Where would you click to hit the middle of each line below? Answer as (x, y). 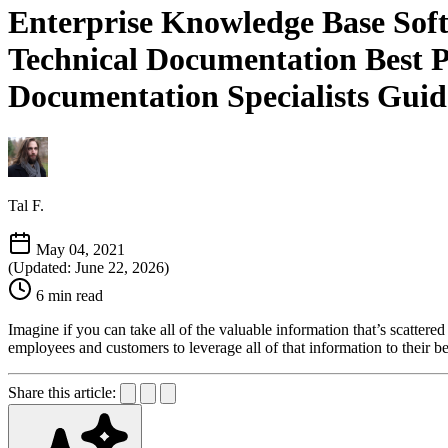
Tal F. (26, 205)
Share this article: (62, 392)
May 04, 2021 (80, 249)
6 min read (69, 295)
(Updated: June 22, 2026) (88, 267)
